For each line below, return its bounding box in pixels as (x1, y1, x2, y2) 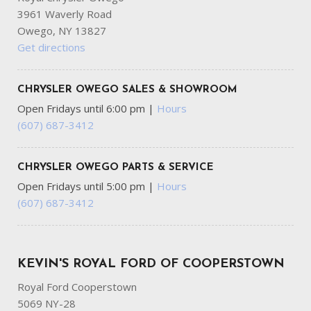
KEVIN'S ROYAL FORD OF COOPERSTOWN (17, 258, 285, 271)
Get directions (17, 40, 85, 54)
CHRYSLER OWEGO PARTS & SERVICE (17, 162, 214, 173)
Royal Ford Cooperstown (17, 280, 137, 294)
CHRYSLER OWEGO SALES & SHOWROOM (17, 85, 237, 95)
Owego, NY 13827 (17, 24, 106, 37)
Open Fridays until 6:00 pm (17, 101, 148, 115)
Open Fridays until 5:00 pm (17, 179, 148, 193)
